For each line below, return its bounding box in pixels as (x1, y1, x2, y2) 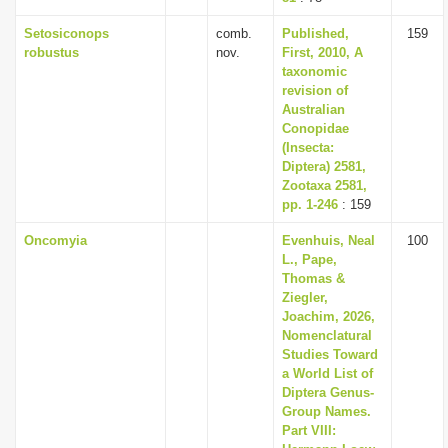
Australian (282, 102, 345, 117)
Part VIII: (282, 423, 336, 438)
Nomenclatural (282, 328, 372, 343)
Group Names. (282, 404, 371, 419)
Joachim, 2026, (282, 309, 375, 324)
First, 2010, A (282, 45, 363, 60)
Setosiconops (24, 26, 109, 41)
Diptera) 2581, (282, 159, 366, 174)
